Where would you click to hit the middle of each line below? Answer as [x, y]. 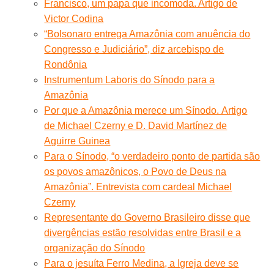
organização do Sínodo [95, 248]
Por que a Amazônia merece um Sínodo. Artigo [146, 110]
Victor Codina [74, 18]
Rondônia [66, 64]
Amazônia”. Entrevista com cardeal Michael [138, 187]
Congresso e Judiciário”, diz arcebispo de [134, 49]
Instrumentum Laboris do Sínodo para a [130, 80]
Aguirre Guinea [77, 141]
